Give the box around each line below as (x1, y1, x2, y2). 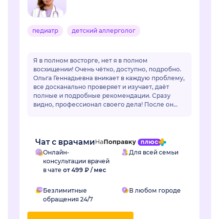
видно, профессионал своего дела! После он (33, 101, 174, 109)
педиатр (32, 27, 58, 35)
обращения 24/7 (43, 196, 93, 203)
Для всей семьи (129, 149, 178, 156)
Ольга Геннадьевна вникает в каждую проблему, (33, 74, 185, 82)
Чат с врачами (35, 137, 95, 147)
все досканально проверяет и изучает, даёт (33, 83, 169, 91)
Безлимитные (43, 187, 87, 195)
